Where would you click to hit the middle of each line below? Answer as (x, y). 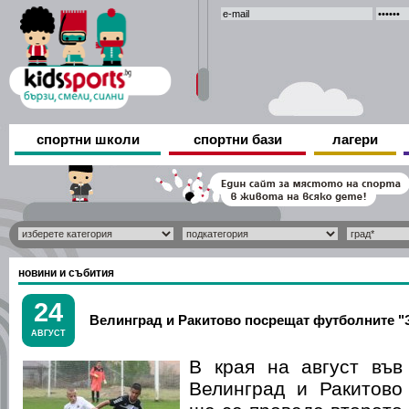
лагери (355, 139)
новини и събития (66, 273)
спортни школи (88, 139)
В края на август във (296, 367)
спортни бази (237, 139)
